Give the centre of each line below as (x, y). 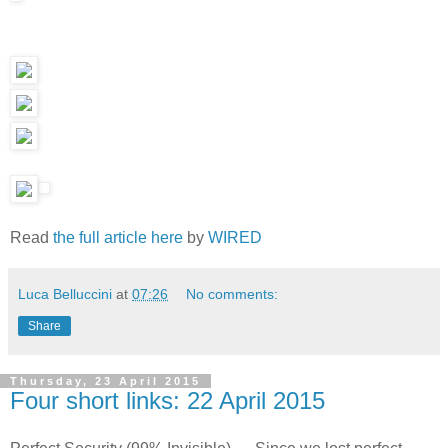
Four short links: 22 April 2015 (167, 401)
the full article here (118, 238)
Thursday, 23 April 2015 (105, 381)
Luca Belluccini (65, 294)
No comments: (232, 294)
